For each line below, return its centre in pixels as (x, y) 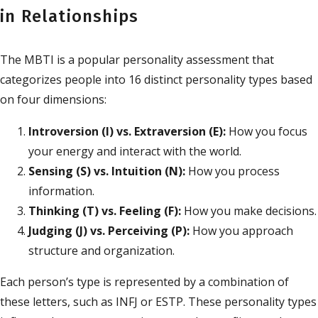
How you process (232, 171)
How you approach (241, 231)
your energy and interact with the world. (135, 152)
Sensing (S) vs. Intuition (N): (107, 171)
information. (61, 191)
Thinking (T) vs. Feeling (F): (105, 211)
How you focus (267, 132)
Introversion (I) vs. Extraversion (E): (127, 132)
